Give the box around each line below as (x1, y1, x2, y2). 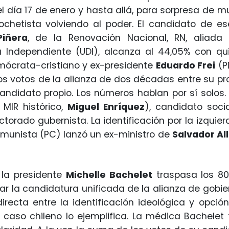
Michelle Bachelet (65, 168, 152, 181)
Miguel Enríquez (67, 100, 145, 113)
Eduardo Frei (155, 59, 216, 72)
